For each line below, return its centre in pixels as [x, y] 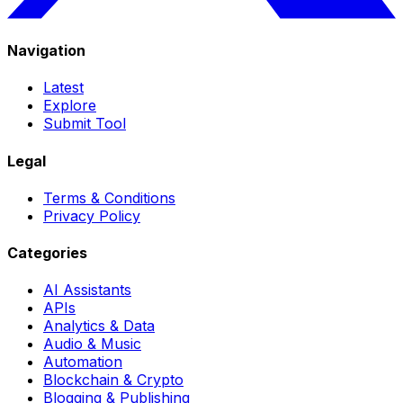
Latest [63, 88]
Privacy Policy [92, 215]
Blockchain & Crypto [113, 380]
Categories [47, 253]
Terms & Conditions [109, 197]
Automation [83, 362]
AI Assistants [87, 290]
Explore [70, 106]
